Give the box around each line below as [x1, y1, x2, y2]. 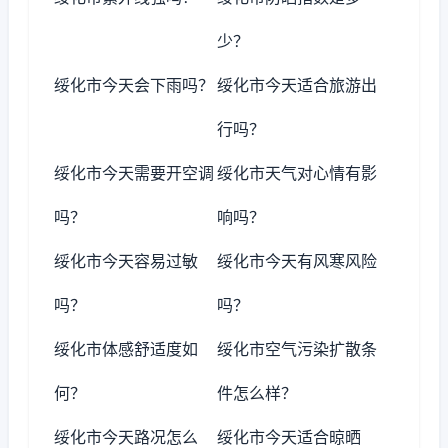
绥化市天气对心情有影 [217, 163, 378, 183]
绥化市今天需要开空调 [54, 163, 214, 183]
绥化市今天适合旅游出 [217, 75, 378, 95]
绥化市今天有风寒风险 [217, 251, 378, 271]
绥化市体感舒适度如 [54, 339, 198, 359]
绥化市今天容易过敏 [54, 251, 198, 271]
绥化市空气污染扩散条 [217, 339, 378, 359]
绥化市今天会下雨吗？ [54, 75, 214, 95]
